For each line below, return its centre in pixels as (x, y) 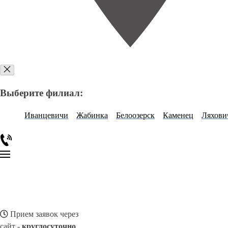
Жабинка (92, 116)
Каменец (178, 116)
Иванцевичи (46, 116)
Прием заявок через (43, 214)
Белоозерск (135, 116)
